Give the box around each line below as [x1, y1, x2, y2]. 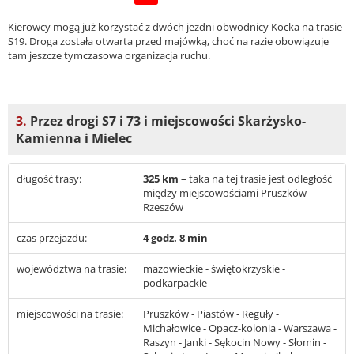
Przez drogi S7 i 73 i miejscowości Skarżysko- [27, 112, 306, 130]
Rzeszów [143, 200, 183, 215]
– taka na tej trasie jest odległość [181, 171, 332, 186]
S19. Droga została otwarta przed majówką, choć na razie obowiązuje [8, 33, 329, 48]
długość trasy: [17, 171, 81, 186]
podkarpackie [143, 276, 207, 291]
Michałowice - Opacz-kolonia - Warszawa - [143, 321, 337, 336]
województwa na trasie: [17, 262, 126, 277]
